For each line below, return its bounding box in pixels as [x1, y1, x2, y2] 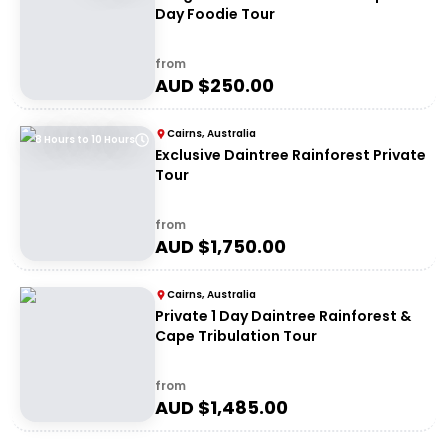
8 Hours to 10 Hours [35, 132, 135, 147]
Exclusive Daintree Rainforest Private [155, 145, 426, 165]
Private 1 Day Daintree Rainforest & [155, 306, 411, 326]
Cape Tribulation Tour [155, 326, 317, 346]
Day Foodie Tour [155, 4, 275, 24]
